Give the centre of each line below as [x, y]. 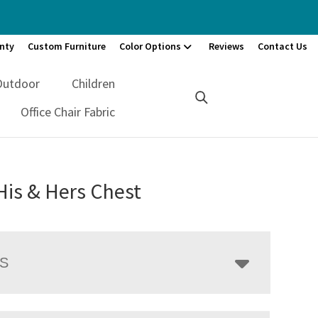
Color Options [150, 46]
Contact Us [283, 46]
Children [94, 83]
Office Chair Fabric [68, 111]
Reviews [226, 46]
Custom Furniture [67, 46]
